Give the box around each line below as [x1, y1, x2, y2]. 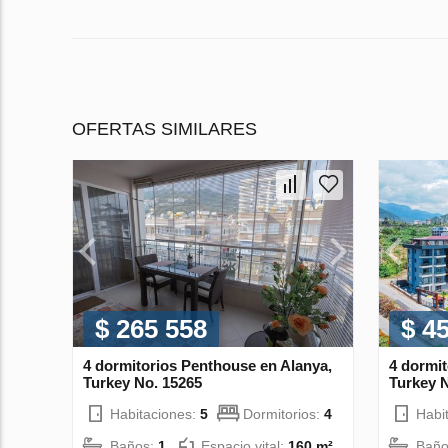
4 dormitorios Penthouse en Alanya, [83, 356, 332, 374]
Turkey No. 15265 [83, 373, 202, 391]
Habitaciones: [110, 405, 200, 422]
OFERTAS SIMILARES [72, 119, 257, 140]
